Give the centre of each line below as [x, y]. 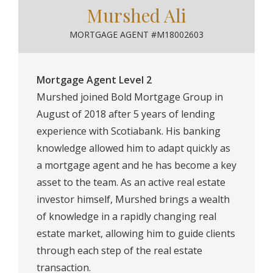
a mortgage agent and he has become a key [136, 165]
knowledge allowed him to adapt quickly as [133, 148]
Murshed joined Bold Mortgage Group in [130, 97]
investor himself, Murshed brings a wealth [133, 199]
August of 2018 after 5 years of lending [126, 114]
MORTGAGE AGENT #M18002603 [136, 34]
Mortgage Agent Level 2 [94, 80]
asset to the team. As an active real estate [131, 182]
